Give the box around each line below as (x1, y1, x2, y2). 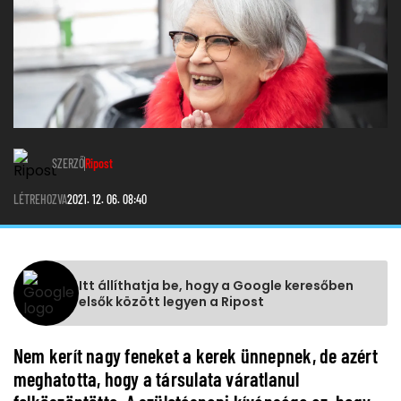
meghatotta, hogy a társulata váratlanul (13, 367, 300, 391)
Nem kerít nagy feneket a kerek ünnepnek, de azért (13, 344, 378, 368)
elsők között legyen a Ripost (79, 292, 264, 311)
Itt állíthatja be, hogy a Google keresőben (79, 276, 354, 294)
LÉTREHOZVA (13, 192, 67, 208)
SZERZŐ (52, 156, 84, 172)
